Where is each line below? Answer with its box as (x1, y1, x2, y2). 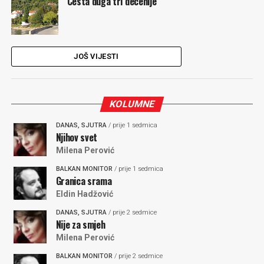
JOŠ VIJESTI (74, 52, 119, 61)
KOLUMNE (108, 98, 156, 110)
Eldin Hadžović (55, 189, 113, 199)
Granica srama (55, 174, 112, 188)
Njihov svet (55, 130, 98, 144)
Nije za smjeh (55, 217, 105, 232)
